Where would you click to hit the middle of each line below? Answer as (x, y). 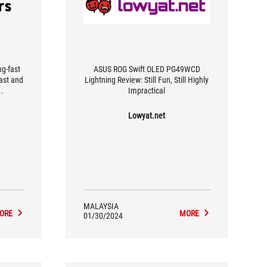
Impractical (147, 90)
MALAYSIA (101, 206)
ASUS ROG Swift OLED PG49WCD (147, 69)
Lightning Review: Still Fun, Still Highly (147, 80)
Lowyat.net (147, 115)
